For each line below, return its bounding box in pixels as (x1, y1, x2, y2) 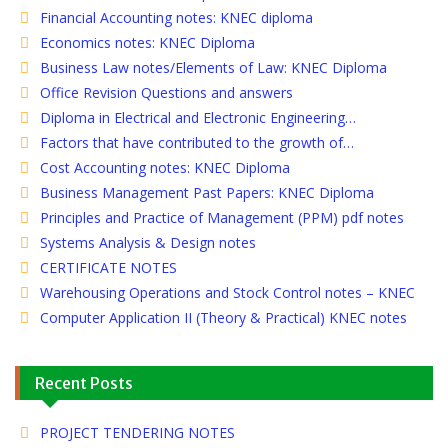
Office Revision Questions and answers (40, 82, 293, 102)
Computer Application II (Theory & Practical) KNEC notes (40, 307, 407, 327)
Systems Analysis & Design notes (40, 232, 256, 252)
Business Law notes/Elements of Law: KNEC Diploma (40, 57, 387, 77)
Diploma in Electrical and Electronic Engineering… (40, 107, 356, 127)
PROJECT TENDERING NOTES (40, 422, 235, 442)
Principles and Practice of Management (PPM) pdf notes (40, 207, 404, 227)
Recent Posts (35, 372, 133, 393)
